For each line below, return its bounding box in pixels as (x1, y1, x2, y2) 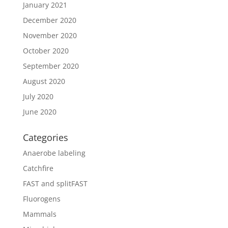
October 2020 (22, 46, 69, 55)
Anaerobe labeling (22, 148, 85, 158)
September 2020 (22, 61, 79, 71)
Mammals (22, 209, 56, 219)
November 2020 (22, 31, 77, 40)
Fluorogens (22, 194, 61, 204)
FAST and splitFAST (22, 179, 88, 188)
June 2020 (22, 107, 56, 117)
